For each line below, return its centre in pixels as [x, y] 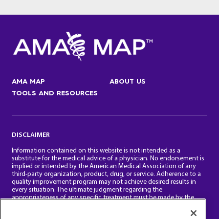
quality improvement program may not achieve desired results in [104, 182]
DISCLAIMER [31, 135]
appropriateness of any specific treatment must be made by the [103, 198]
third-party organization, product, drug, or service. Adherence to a [106, 175]
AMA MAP [28, 82]
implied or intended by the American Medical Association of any [104, 167]
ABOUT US [128, 82]
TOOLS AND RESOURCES [55, 93]
